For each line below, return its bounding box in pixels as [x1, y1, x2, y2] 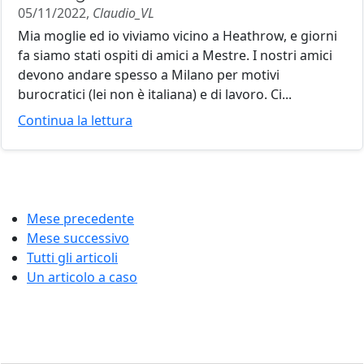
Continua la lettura [18, 111, 132, 129]
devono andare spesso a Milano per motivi [18, 66, 279, 84]
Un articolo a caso [27, 268, 137, 286]
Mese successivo [27, 229, 129, 247]
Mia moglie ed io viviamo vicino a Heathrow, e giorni [18, 27, 337, 45]
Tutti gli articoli [27, 249, 118, 266]
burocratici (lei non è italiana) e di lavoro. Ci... [18, 85, 292, 103]
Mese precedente [27, 210, 134, 227]
